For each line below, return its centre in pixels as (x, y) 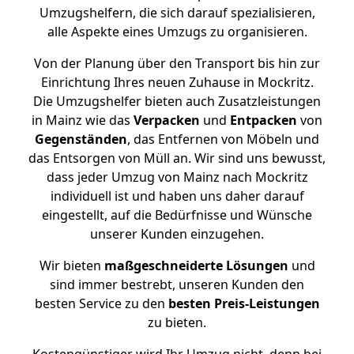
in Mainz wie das (83, 120)
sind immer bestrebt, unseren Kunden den (177, 284)
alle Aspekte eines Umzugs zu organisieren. (177, 32)
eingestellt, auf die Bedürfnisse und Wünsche (177, 215)
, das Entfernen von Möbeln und (223, 139)
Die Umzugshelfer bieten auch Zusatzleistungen (177, 101)
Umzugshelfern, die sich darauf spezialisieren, (177, 13)
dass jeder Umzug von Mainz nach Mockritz (177, 177)
